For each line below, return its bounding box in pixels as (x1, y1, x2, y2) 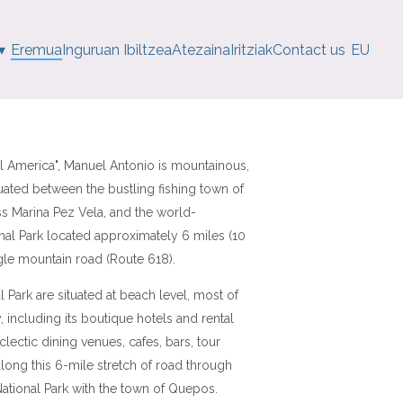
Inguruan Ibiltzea (62, 40, 173, 58)
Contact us (273, 40, 346, 58)
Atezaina (172, 40, 231, 58)
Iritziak (230, 40, 273, 58)
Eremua (11, 40, 63, 58)
